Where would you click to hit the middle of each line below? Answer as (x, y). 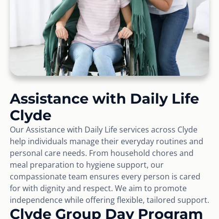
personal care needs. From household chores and (102, 153)
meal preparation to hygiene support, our (87, 164)
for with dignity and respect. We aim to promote (98, 188)
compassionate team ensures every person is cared (105, 176)
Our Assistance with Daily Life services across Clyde (104, 129)
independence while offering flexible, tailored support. (109, 200)
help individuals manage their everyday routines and (107, 141)
